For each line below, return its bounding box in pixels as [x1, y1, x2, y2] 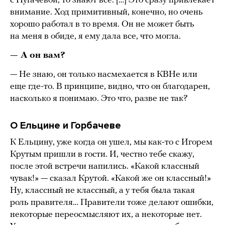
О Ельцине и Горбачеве [10, 119, 121, 132]
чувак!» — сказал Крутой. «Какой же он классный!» [10, 173, 211, 183]
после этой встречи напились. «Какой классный [10, 161, 199, 171]
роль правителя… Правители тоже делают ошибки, [10, 197, 213, 207]
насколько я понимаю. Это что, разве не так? [10, 93, 188, 103]
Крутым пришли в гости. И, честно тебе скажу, [10, 149, 194, 159]
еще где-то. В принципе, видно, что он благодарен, [10, 81, 210, 91]
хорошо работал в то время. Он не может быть [10, 19, 194, 29]
